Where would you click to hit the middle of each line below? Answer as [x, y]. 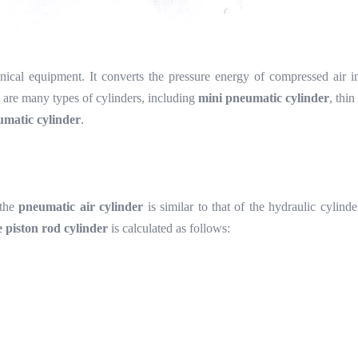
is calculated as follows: [171, 228]
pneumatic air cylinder [81, 207]
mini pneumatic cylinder [264, 98]
